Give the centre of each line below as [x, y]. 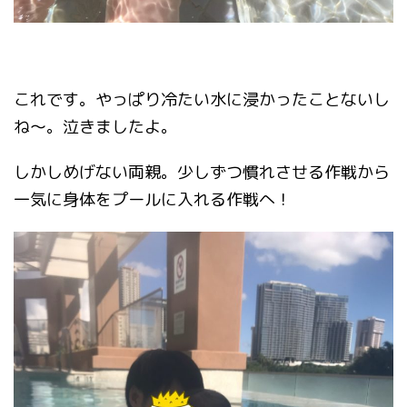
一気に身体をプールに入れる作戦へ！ [153, 200]
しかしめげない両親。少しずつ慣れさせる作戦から [202, 173]
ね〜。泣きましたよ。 [95, 127]
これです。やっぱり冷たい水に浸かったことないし [202, 100]
